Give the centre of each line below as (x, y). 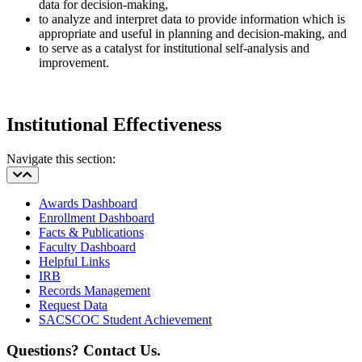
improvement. (74, 62)
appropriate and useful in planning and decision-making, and (193, 33)
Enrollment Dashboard (97, 217)
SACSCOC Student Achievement (125, 319)
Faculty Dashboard (87, 246)
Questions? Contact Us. (84, 351)
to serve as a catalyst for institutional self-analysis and (174, 48)
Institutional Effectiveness (114, 124)
